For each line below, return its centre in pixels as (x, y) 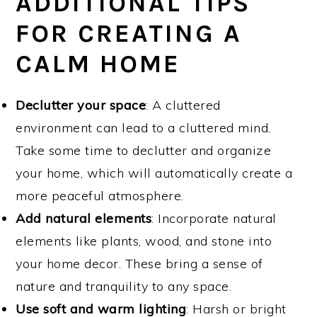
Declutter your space (81, 105)
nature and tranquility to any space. (124, 286)
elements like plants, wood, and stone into (144, 241)
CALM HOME (98, 63)
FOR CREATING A (129, 33)
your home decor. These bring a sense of (139, 263)
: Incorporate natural (214, 218)
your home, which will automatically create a (154, 173)
